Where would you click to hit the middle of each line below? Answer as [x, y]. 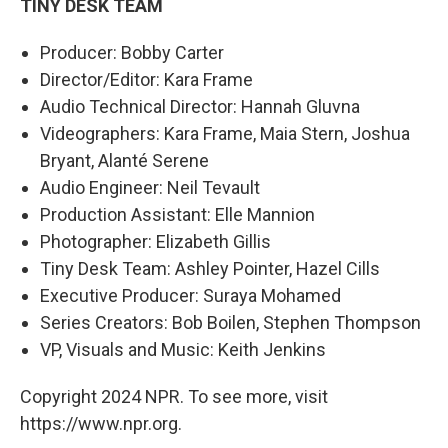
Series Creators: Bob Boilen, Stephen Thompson [230, 322]
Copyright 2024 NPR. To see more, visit [174, 396]
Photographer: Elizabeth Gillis [155, 241]
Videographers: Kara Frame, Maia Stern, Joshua [225, 133]
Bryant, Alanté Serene [124, 160]
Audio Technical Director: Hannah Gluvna [200, 106]
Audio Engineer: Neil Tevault [150, 187]
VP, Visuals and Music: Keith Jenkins [183, 349]
